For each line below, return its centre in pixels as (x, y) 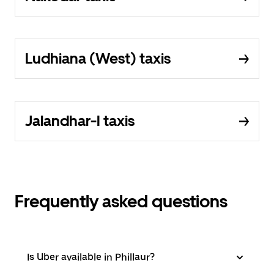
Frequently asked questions (121, 202)
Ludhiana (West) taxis (98, 59)
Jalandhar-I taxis (80, 121)
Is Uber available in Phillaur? (91, 257)
